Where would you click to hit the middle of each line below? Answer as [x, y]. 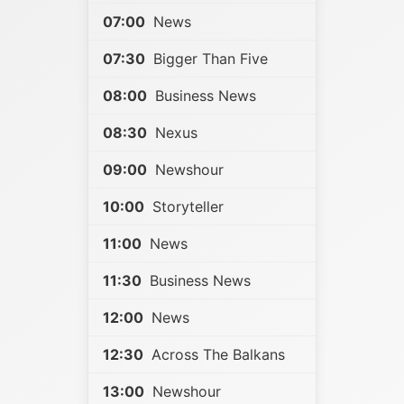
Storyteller [186, 207]
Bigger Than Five [208, 59]
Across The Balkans [216, 354]
